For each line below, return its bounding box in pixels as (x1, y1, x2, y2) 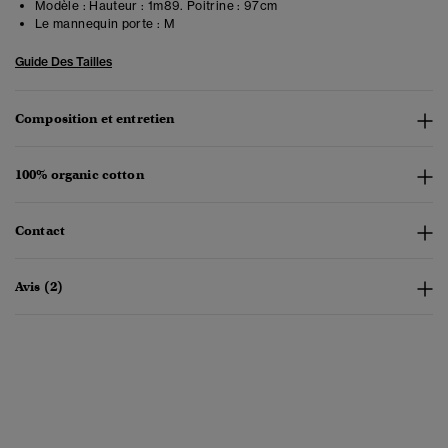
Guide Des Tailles (15, 54, 112, 70)
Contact (15, 222, 65, 240)
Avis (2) (15, 278, 64, 296)
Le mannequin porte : (35, 16, 161, 32)
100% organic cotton (15, 166, 144, 184)
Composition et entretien (15, 110, 175, 128)
